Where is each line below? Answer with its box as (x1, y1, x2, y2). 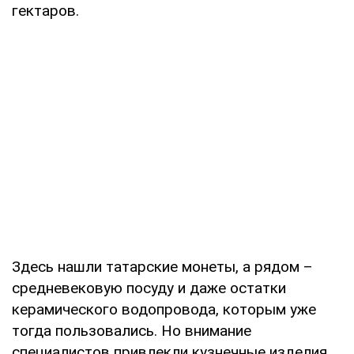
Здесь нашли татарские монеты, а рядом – (12, 257, 313, 276)
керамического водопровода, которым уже (12, 299, 316, 318)
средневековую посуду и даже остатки (12, 278, 286, 297)
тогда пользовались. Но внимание (12, 321, 251, 340)
